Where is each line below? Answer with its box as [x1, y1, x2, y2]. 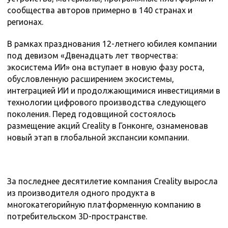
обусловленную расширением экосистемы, [7, 74, 174, 84]
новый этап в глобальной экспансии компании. [7, 133, 189, 142]
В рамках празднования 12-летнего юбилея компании [7, 39, 217, 49]
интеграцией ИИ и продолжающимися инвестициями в [7, 86, 220, 96]
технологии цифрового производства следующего [7, 98, 206, 107]
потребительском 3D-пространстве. [7, 212, 147, 221]
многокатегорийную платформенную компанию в [7, 200, 201, 210]
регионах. [7, 17, 43, 27]
